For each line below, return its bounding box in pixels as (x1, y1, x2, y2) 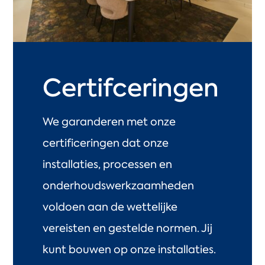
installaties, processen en (43, 157, 173, 172)
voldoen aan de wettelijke (43, 199, 178, 214)
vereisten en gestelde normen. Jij (43, 221, 213, 235)
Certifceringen (43, 71, 225, 105)
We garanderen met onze (43, 114, 176, 129)
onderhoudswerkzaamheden (43, 178, 195, 193)
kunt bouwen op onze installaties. (43, 242, 216, 257)
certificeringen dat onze (43, 135, 169, 150)
